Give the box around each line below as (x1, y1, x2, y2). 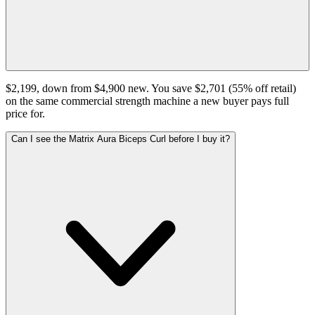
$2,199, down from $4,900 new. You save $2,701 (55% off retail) (6, 82, 296, 94)
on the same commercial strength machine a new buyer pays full (6, 94, 289, 107)
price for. (6, 107, 45, 120)
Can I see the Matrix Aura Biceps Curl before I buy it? (11, 133, 230, 144)
